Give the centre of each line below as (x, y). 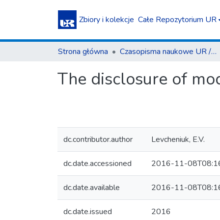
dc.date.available (92, 188)
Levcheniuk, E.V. (178, 139)
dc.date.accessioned (97, 164)
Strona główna (83, 52)
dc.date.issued (88, 212)
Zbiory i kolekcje (107, 20)
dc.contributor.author (98, 139)
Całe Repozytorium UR (177, 20)
